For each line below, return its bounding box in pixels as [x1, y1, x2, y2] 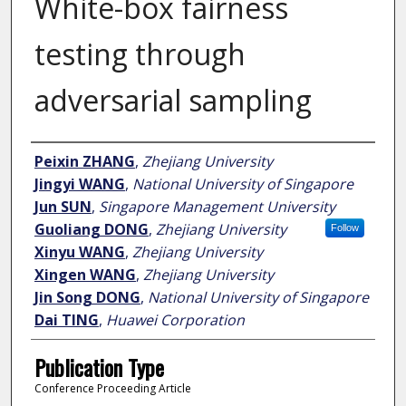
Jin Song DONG [34, 287, 140, 308]
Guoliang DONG [34, 219, 149, 240]
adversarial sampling [34, 81, 312, 121]
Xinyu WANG [34, 242, 125, 263]
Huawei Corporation [105, 310, 245, 331]
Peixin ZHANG [34, 151, 135, 172]
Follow [330, 222, 359, 234]
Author [30, 143, 83, 177]
